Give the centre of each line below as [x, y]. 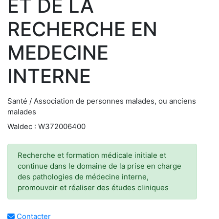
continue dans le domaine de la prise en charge [99, 166]
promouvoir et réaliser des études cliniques [93, 187]
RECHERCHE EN [82, 29]
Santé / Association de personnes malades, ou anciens [102, 101]
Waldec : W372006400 [46, 126]
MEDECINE [58, 53]
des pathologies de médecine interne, [83, 177]
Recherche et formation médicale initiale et [92, 155]
